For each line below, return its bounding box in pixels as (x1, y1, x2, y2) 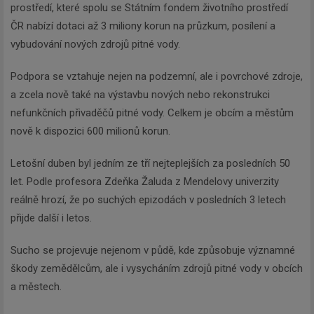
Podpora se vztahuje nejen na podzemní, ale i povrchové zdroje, (11, 69, 303, 83)
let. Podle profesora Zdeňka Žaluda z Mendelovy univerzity (11, 175, 279, 188)
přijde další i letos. (11, 211, 95, 224)
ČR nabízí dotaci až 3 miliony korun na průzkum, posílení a (11, 19, 275, 32)
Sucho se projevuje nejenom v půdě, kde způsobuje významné (11, 243, 295, 257)
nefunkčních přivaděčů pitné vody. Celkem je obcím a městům (11, 106, 294, 119)
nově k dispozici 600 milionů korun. (11, 124, 170, 137)
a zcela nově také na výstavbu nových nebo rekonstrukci (11, 88, 270, 101)
